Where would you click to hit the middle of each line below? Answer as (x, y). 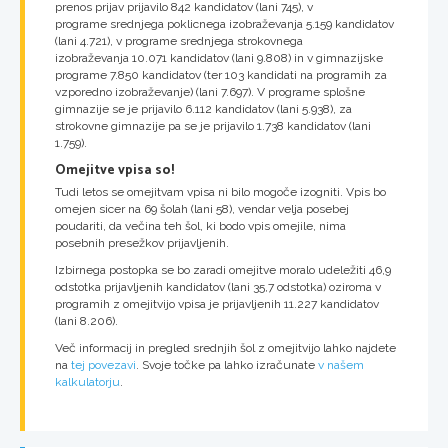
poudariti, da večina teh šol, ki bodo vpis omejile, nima (200, 226)
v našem (341, 365)
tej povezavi (103, 365)
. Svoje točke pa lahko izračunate (227, 365)
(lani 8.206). (86, 321)
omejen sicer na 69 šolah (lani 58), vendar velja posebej (202, 209)
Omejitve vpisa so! (114, 170)
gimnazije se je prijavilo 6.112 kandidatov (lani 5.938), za (203, 109)
